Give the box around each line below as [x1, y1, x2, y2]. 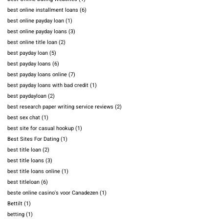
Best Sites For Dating [7, 135, 59, 144]
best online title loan [7, 38, 57, 47]
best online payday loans [7, 27, 67, 36]
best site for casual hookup [7, 124, 74, 133]
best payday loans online [7, 70, 67, 79]
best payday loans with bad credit [7, 81, 88, 90]
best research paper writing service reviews [7, 103, 113, 111]
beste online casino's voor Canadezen [7, 189, 98, 197]
